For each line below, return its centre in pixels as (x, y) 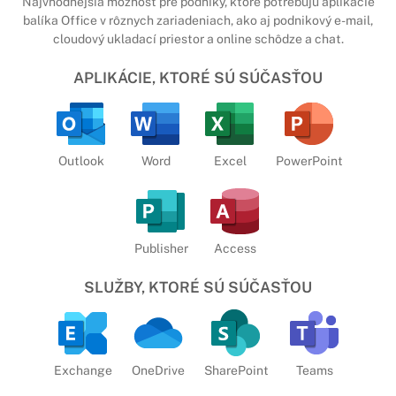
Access (235, 248)
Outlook (81, 160)
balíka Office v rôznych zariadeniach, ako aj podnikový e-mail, (198, 20)
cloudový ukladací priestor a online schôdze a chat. (198, 38)
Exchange (83, 370)
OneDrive (158, 370)
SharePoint (236, 370)
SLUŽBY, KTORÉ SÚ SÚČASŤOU (198, 288)
